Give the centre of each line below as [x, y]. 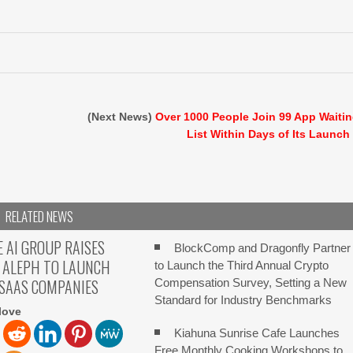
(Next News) [122, 116]
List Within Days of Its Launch [269, 134]
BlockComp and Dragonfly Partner [263, 247]
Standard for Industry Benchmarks [243, 299]
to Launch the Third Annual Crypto [242, 265]
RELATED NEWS [39, 216]
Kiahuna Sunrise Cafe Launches [257, 333]
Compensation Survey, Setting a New [251, 282]
